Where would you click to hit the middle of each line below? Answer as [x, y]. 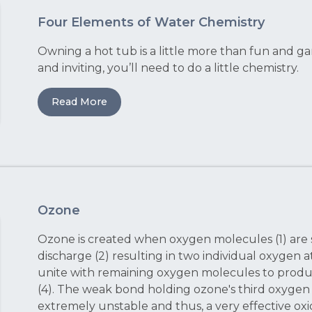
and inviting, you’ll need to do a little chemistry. [168, 68]
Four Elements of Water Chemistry [151, 22]
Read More [79, 101]
